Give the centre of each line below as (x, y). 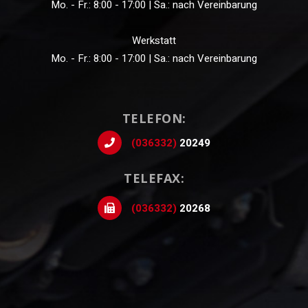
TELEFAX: (154, 178)
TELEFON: (154, 118)
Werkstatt (154, 40)
